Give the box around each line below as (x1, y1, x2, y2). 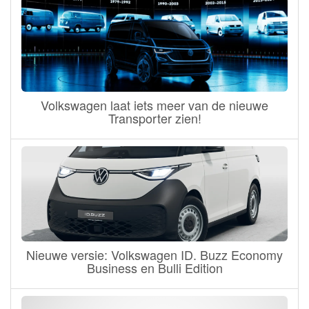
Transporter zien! (108, 108, 201, 127)
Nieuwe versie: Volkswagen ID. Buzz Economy (26, 245, 283, 263)
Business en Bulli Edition (86, 258, 223, 277)
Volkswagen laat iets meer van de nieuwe (41, 95, 268, 114)
